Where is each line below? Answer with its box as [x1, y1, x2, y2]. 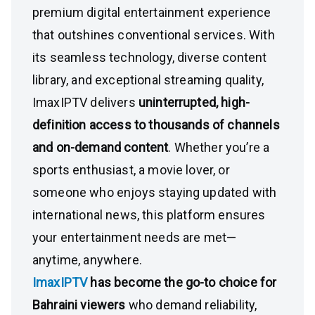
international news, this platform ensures [32, 207, 266, 222]
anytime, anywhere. [32, 252, 142, 267]
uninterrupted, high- [138, 95, 250, 110]
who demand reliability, [125, 297, 257, 312]
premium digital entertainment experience [32, 5, 271, 20]
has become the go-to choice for [90, 275, 277, 290]
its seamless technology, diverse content [32, 50, 267, 65]
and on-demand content [32, 140, 169, 155]
